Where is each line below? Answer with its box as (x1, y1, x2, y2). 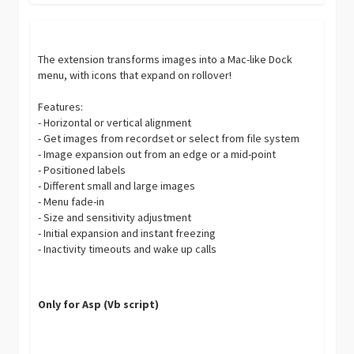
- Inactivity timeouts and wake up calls (38, 242, 217, 256)
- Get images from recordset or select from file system (38, 131, 300, 145)
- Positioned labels (38, 163, 126, 177)
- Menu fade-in (38, 194, 105, 209)
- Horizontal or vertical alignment (38, 115, 192, 130)
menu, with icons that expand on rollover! (38, 68, 232, 82)
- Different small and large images (38, 179, 196, 193)
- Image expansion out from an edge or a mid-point (38, 147, 277, 161)
